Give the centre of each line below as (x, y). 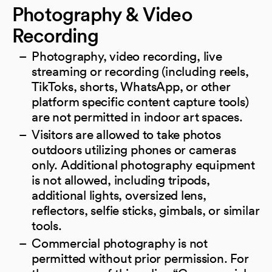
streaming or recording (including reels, (140, 71)
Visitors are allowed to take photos (126, 134)
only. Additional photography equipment (144, 165)
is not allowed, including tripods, (121, 180)
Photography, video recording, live (127, 56)
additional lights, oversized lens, (119, 195)
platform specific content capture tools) (140, 101)
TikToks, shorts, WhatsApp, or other (131, 86)
